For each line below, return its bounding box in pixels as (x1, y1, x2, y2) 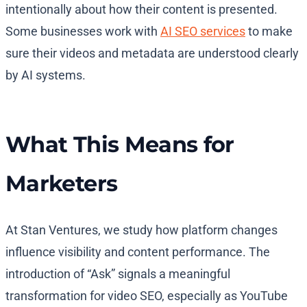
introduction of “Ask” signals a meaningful (5, 267, 230, 282)
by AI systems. (5, 68, 86, 83)
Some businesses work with (5, 24, 160, 39)
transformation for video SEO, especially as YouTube (5, 288, 288, 304)
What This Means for (5, 131, 234, 158)
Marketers (5, 170, 118, 197)
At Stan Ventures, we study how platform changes (5, 223, 278, 238)
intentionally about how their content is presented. (5, 2, 278, 17)
